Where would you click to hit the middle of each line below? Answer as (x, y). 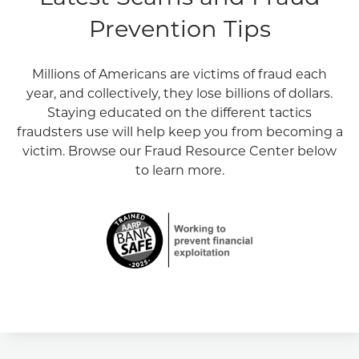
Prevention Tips (179, 28)
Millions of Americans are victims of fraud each (179, 74)
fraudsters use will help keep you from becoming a (179, 131)
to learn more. (179, 170)
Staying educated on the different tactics (179, 112)
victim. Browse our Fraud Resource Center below (179, 151)
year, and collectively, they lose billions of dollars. (179, 93)
